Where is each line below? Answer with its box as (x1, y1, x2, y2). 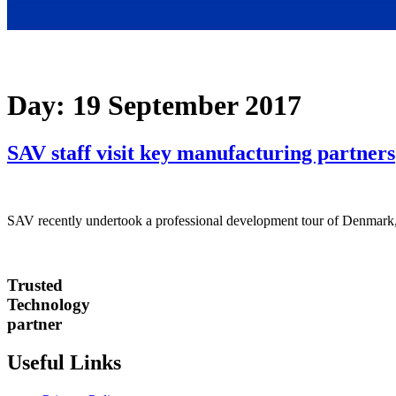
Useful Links (7, 351, 121, 375)
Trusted (7, 275, 63, 294)
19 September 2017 (72, 89, 301, 122)
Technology (7, 294, 90, 314)
